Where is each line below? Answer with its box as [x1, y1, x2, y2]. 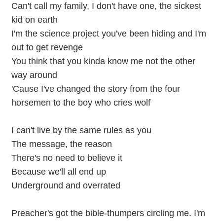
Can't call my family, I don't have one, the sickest [11, 1, 201, 11]
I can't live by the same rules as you [11, 125, 151, 135]
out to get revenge [11, 42, 83, 52]
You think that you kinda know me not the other [11, 56, 195, 66]
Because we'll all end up [11, 167, 106, 177]
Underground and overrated [11, 181, 120, 190]
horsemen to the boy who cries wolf [11, 98, 150, 108]
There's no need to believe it [11, 153, 122, 163]
